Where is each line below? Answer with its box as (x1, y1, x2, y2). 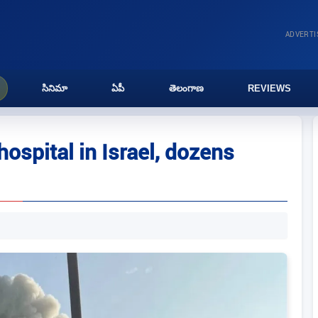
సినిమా (42, 83, 68, 94)
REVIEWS (247, 83, 291, 94)
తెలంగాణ (168, 83, 204, 94)
